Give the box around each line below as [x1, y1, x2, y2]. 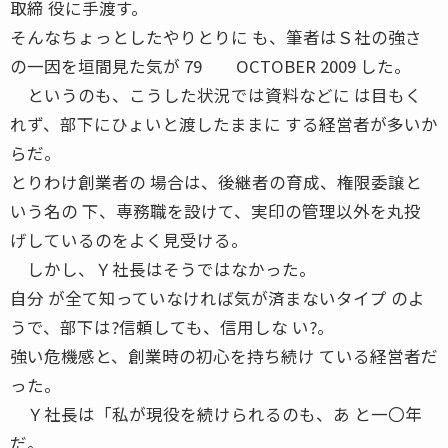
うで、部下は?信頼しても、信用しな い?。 [10, 314, 334, 339]
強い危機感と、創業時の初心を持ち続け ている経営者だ [10, 343, 438, 368]
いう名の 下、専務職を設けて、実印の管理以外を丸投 [10, 198, 421, 223]
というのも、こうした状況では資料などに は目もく [10, 82, 422, 107]
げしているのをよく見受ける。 [10, 227, 248, 252]
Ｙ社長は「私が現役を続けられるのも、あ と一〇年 [10, 401, 422, 426]
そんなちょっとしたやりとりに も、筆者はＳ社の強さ [10, 24, 422, 49]
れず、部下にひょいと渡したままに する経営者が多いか [10, 111, 438, 136]
